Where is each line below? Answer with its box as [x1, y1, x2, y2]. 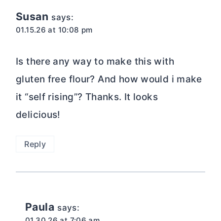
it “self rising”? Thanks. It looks [16, 91, 158, 103]
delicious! [16, 109, 61, 121]
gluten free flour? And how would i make [16, 74, 202, 85]
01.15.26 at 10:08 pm [16, 25, 93, 35]
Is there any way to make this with [16, 56, 174, 68]
